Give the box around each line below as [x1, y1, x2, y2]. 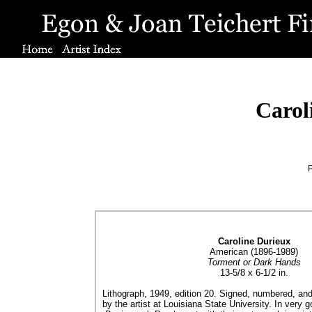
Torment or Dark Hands [207, 257, 301, 267]
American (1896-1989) [210, 247, 298, 257]
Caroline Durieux [217, 236, 290, 247]
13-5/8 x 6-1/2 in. [219, 267, 288, 278]
